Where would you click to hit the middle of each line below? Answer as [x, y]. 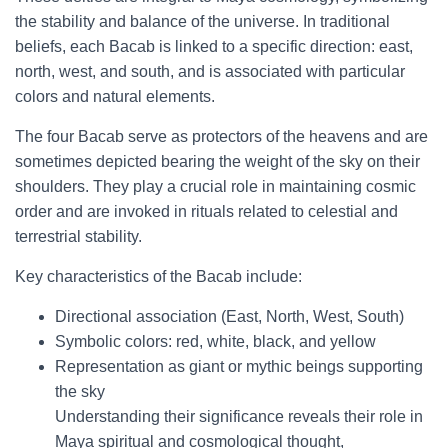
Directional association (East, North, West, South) [229, 316]
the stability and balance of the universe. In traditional [202, 21]
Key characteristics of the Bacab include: [158, 276]
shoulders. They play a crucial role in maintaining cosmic [215, 186]
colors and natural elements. [115, 96]
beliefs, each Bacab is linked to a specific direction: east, [214, 46]
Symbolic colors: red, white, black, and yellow [215, 341]
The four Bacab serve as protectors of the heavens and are [221, 136]
